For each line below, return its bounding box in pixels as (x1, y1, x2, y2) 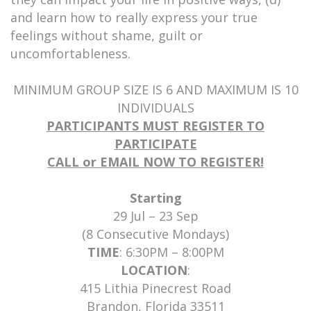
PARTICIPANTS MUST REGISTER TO (47, 117, 264, 134)
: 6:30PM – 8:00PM (119, 244, 224, 260)
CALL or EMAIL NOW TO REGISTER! (47, 153, 264, 170)
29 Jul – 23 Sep (112, 208, 199, 224)
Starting (129, 190, 182, 206)
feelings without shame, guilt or (10, 27, 203, 44)
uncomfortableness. (10, 45, 131, 62)
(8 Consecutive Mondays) (82, 226, 229, 242)
